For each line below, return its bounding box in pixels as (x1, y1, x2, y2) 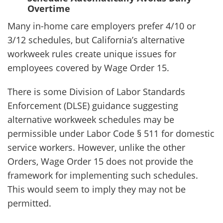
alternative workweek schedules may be (7, 113, 174, 125)
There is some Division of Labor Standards (7, 86, 185, 98)
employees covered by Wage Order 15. (7, 62, 169, 74)
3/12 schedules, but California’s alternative (7, 34, 185, 46)
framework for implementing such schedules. (7, 169, 198, 181)
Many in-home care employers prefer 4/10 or (7, 20, 196, 32)
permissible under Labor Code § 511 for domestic (7, 127, 215, 139)
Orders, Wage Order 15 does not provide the (7, 155, 193, 167)
